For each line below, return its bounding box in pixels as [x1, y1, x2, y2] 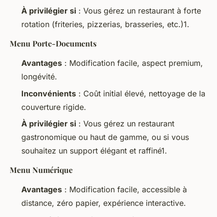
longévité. [21, 72, 57, 82]
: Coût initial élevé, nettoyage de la [76, 88, 205, 98]
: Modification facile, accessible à [62, 185, 187, 195]
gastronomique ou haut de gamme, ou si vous [21, 132, 189, 142]
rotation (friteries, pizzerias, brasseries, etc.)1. [21, 19, 189, 30]
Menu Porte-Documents [10, 38, 96, 49]
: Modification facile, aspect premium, [62, 58, 203, 68]
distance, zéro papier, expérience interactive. [21, 198, 186, 208]
